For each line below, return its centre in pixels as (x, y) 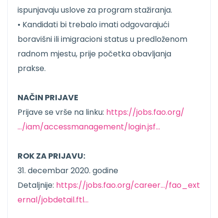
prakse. (32, 69)
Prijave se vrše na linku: (62, 112)
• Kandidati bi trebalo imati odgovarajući (93, 25)
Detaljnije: (37, 185)
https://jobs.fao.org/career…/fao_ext (128, 185)
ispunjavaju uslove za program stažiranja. (95, 10)
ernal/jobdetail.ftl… (53, 200)
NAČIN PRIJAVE (48, 98)
